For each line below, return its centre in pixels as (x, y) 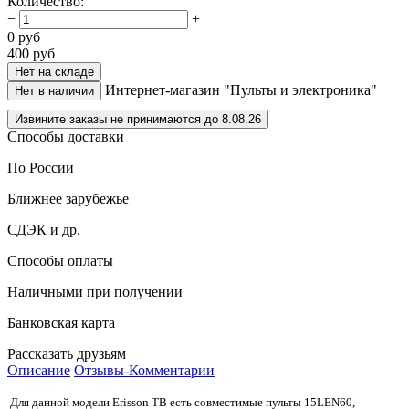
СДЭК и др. (44, 229)
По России (41, 167)
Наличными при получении (95, 291)
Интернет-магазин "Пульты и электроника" (241, 89)
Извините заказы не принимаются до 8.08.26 (138, 119)
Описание (39, 370)
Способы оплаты (60, 260)
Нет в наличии (54, 90)
